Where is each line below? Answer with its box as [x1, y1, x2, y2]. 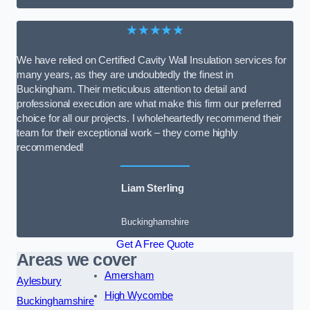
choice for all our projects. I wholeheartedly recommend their [17, 113, 282, 125]
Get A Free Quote [116, 238, 194, 250]
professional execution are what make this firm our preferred [17, 98, 282, 110]
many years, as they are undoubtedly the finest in [17, 69, 233, 81]
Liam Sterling [121, 183, 185, 194]
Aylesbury [17, 275, 62, 286]
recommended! [17, 142, 84, 154]
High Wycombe [104, 289, 174, 301]
